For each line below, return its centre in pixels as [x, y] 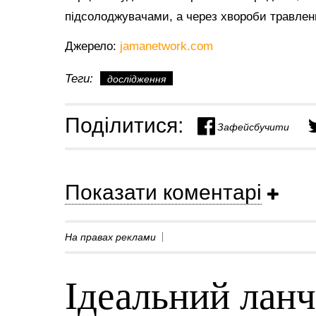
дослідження [136, 79]
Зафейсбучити [253, 126]
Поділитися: [124, 125]
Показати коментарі [163, 192]
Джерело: [92, 46]
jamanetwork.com [166, 46]
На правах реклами [110, 237]
